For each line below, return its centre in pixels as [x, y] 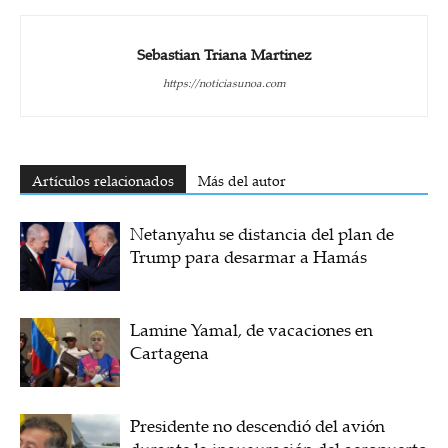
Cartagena [169, 352]
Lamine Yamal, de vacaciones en [251, 329]
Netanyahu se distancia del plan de [262, 233]
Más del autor [242, 180]
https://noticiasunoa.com [224, 82]
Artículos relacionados [103, 180]
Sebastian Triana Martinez [224, 53]
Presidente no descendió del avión [257, 425]
